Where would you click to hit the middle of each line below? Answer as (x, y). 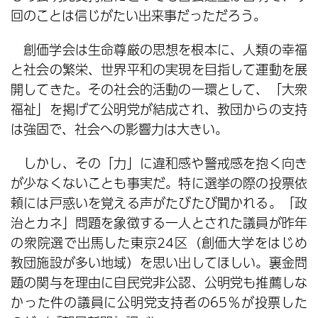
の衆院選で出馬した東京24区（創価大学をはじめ (159, 242)
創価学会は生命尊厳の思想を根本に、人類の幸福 (165, 49)
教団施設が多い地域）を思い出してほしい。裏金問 (159, 262)
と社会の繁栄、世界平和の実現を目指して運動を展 (159, 69)
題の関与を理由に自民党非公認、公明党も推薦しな (159, 282)
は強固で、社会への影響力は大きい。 (119, 129)
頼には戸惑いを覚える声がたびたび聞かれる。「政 (159, 203)
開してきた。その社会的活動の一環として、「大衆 (159, 89)
